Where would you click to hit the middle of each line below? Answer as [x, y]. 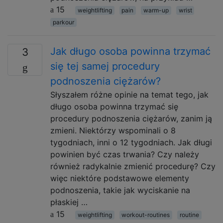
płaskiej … [69, 202]
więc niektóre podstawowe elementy [120, 178]
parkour [63, 22]
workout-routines [146, 215]
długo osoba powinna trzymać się [114, 107]
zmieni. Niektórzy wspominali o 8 [113, 130]
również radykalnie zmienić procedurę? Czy [133, 166]
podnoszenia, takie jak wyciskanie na [120, 190]
